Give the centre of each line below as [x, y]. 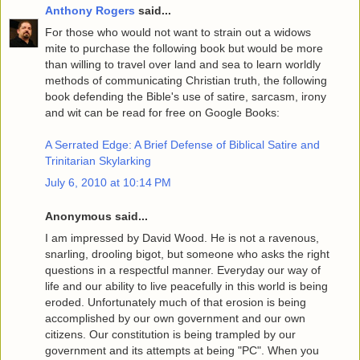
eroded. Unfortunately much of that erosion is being [176, 303]
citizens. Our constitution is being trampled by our [170, 335]
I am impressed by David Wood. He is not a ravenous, [182, 238]
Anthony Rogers [90, 11]
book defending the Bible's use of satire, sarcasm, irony [186, 97]
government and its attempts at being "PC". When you [182, 351]
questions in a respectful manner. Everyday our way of [183, 270]
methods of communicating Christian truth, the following [186, 81]
